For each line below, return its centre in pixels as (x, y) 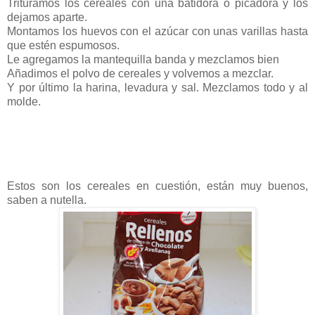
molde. (24, 101)
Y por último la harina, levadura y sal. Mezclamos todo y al (157, 87)
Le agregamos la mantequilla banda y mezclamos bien (143, 59)
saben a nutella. (47, 200)
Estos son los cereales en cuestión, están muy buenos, (157, 186)
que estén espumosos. (63, 45)
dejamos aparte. (49, 17)
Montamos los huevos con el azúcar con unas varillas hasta (157, 31)
